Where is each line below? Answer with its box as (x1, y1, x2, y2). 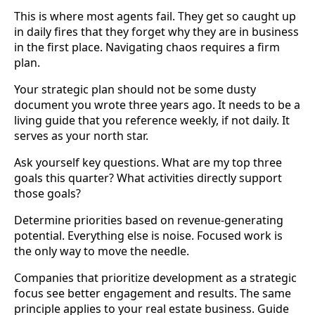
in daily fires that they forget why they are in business (14, 23, 299, 39)
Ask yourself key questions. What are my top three (14, 154, 282, 170)
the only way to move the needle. (14, 243, 189, 259)
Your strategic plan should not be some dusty (14, 81, 256, 97)
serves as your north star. (14, 127, 148, 143)
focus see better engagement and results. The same (14, 285, 291, 301)
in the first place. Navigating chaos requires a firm (14, 39, 280, 55)
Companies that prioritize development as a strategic (14, 269, 297, 285)
